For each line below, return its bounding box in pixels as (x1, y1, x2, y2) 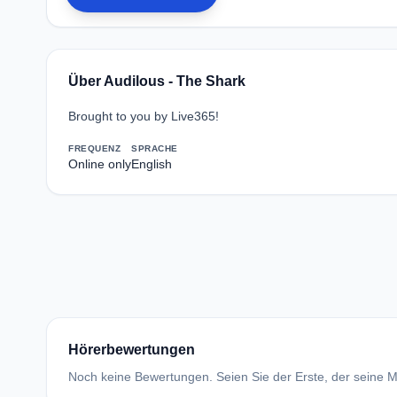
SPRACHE (131, 144, 178, 153)
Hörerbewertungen (68, 342, 195, 357)
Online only (68, 157, 131, 171)
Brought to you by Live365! (68, 109, 219, 123)
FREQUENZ (68, 144, 121, 153)
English (131, 157, 172, 171)
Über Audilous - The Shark (68, 74, 245, 89)
